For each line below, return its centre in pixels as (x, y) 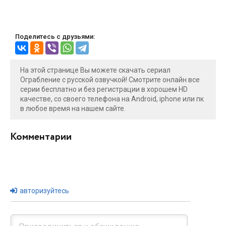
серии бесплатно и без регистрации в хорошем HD (104, 89)
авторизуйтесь (44, 190)
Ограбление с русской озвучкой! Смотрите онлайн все (110, 79)
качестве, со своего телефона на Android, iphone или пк (112, 99)
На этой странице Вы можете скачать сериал (95, 70)
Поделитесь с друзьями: (55, 36)
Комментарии (41, 137)
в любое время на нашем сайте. (73, 108)
